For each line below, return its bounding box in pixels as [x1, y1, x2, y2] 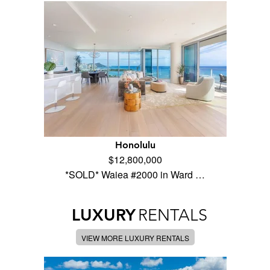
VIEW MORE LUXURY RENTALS [81, 233, 189, 243]
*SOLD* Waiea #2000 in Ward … [65, 168, 205, 182]
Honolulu [115, 139, 155, 151]
